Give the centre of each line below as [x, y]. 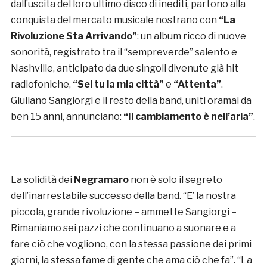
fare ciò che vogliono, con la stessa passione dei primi [131, 244]
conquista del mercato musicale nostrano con [114, 20]
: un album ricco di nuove [191, 36]
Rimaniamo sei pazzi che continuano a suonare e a [123, 228]
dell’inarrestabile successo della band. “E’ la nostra [123, 195]
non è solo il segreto [175, 179]
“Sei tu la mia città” [119, 84]
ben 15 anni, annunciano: [67, 116]
